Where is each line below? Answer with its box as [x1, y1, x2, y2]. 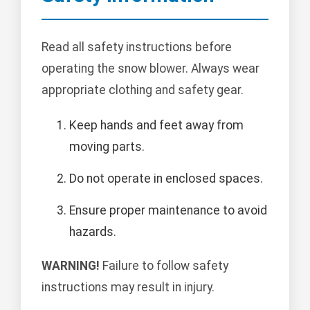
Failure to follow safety [100, 258, 228, 273]
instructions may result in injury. [42, 280, 215, 294]
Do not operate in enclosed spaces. [69, 172, 263, 186]
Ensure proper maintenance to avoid [69, 203, 267, 218]
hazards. [69, 225, 116, 239]
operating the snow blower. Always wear [42, 62, 259, 76]
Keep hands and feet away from [69, 118, 244, 133]
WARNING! [42, 258, 100, 273]
